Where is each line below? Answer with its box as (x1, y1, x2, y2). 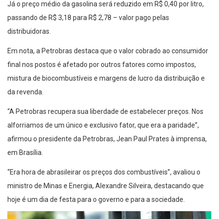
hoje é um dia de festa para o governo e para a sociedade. (7, 195, 185, 203)
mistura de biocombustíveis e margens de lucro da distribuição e (7, 74, 205, 82)
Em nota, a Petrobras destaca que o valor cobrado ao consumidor (7, 46, 208, 55)
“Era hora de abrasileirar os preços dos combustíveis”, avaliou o (7, 168, 200, 176)
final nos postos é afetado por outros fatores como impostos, (7, 60, 196, 68)
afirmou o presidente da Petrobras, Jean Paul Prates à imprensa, (7, 134, 207, 143)
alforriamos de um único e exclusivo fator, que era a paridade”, (7, 121, 199, 129)
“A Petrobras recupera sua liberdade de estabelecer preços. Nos (7, 107, 203, 115)
